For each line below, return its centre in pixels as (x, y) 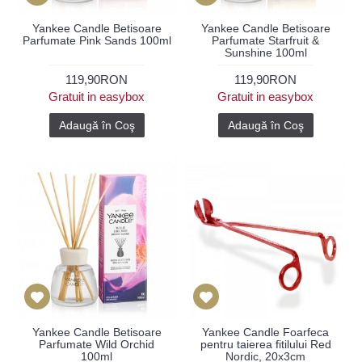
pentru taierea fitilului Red (265, 344)
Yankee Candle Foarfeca (265, 332)
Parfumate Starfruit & (265, 40)
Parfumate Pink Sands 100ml (97, 40)
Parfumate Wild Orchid (97, 344)
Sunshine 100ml (265, 53)
